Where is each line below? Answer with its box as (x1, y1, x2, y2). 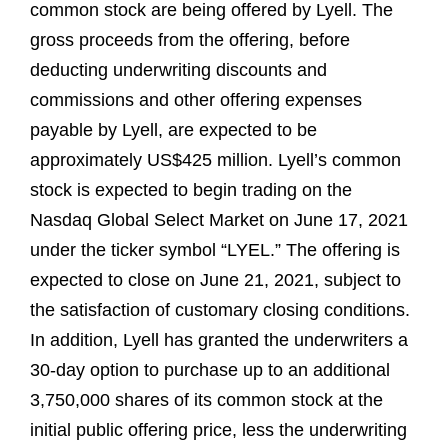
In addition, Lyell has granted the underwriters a (30, 330, 408, 351)
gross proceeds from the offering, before (30, 30, 350, 51)
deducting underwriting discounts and (30, 60, 327, 81)
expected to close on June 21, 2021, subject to (30, 270, 401, 291)
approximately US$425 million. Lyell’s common (30, 150, 401, 171)
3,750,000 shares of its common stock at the (30, 390, 383, 411)
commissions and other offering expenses (30, 90, 362, 111)
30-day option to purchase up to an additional (30, 360, 390, 381)
